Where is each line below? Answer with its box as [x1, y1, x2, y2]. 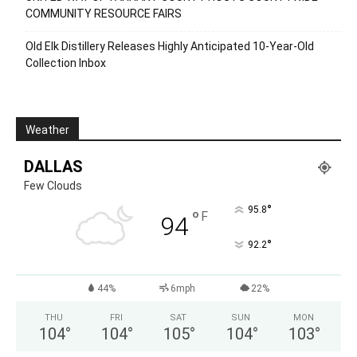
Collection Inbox [25, 57, 106, 70]
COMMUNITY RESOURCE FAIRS [25, 7, 182, 21]
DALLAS [24, 157, 83, 177]
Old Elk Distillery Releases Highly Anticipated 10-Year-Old [25, 40, 314, 53]
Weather [25, 124, 69, 137]
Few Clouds [24, 179, 82, 193]
